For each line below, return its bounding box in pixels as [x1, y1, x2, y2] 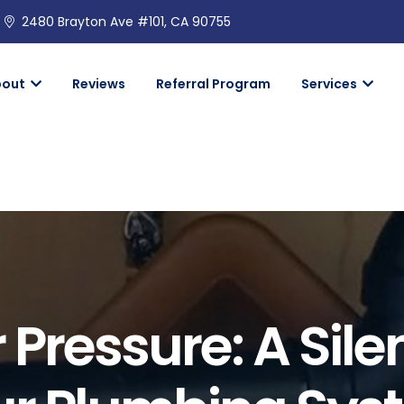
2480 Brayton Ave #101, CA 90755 [22, 13, 231, 31]
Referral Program [156, 75, 271, 93]
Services [301, 75, 361, 93]
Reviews [72, 75, 126, 93]
